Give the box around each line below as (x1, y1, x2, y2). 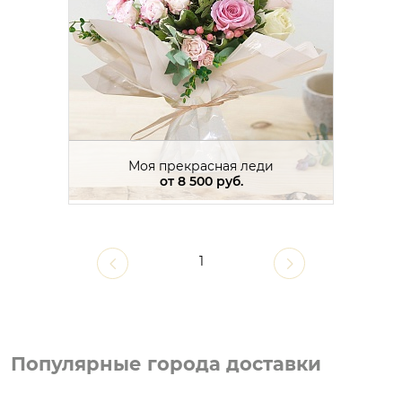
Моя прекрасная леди (128, 157, 274, 174)
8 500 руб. (177, 172, 243, 189)
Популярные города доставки (11, 353, 321, 375)
